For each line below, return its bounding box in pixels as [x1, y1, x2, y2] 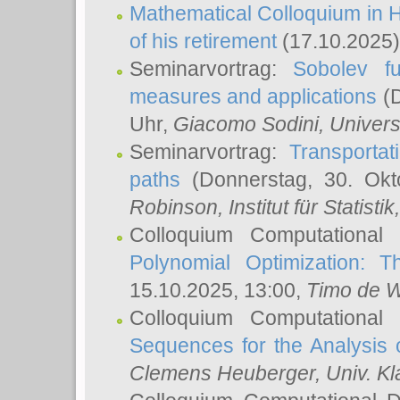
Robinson [129, 196, 218, 219]
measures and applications [129, 85, 378, 108]
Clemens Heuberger [129, 362, 315, 385]
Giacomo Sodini [173, 112, 319, 136]
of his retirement [129, 29, 277, 53]
